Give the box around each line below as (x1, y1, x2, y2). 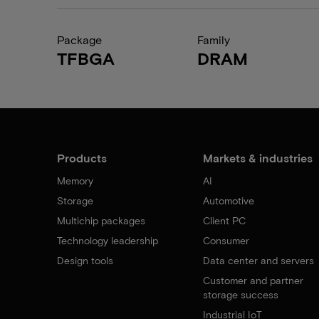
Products (57, 151, 107, 164)
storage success (202, 288, 278, 300)
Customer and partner (202, 274, 303, 286)
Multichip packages (57, 214, 145, 226)
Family (197, 33, 231, 46)
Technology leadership (57, 234, 158, 246)
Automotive (202, 194, 254, 206)
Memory (57, 174, 93, 187)
